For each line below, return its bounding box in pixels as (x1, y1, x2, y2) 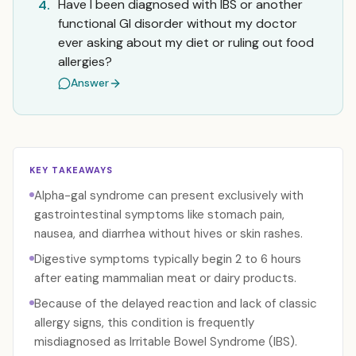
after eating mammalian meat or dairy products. (34, 270, 296, 286)
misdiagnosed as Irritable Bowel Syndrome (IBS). (34, 334, 297, 350)
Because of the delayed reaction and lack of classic (34, 296, 317, 311)
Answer (71, 75, 109, 90)
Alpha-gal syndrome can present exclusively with (34, 188, 304, 203)
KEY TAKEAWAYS (29, 164, 114, 176)
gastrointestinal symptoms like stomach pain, (34, 207, 284, 222)
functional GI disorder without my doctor (58, 15, 297, 32)
